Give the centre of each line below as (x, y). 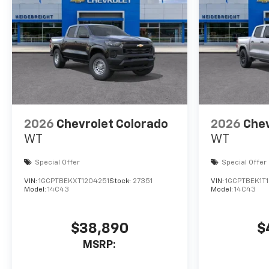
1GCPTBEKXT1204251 (74, 182)
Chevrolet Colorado (112, 125)
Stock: (121, 182)
